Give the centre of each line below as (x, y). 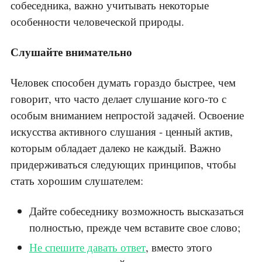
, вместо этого (179, 247)
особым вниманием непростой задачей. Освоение (127, 115)
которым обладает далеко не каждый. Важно (116, 148)
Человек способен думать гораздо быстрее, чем (123, 82)
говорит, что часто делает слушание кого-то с (118, 99)
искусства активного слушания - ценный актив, (122, 132)
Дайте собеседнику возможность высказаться (137, 211)
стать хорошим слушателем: (77, 181)
